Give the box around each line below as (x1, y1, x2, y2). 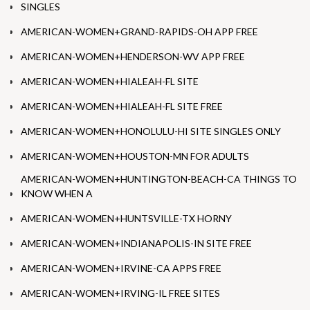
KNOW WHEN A (21, 188, 93, 200)
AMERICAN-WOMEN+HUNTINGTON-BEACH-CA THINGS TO (21, 173, 297, 185)
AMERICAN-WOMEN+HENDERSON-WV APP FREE (21, 51, 245, 63)
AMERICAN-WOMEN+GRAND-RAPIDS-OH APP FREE (21, 26, 258, 38)
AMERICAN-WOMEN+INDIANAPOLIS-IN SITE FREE (21, 237, 252, 250)
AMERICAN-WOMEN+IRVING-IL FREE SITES (21, 287, 220, 300)
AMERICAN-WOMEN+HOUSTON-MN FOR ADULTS (21, 150, 249, 163)
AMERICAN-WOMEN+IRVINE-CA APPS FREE (21, 262, 221, 275)
